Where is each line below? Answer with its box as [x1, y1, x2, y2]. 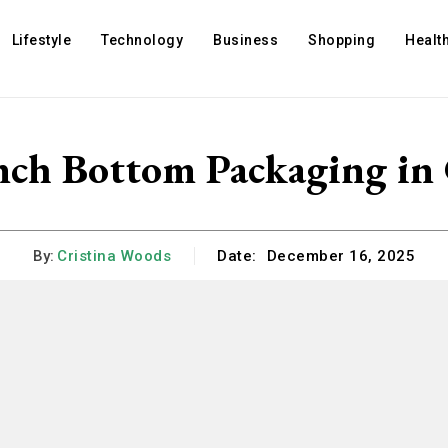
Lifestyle [11, 32, 72, 48]
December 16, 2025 [266, 247, 415, 266]
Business [213, 32, 279, 48]
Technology [101, 32, 184, 48]
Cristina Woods [57, 246, 171, 265]
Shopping [308, 32, 376, 48]
